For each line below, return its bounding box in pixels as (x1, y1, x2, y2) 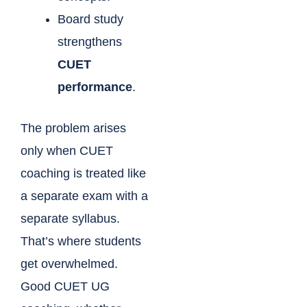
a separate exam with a (21, 189, 148, 204)
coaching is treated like (21, 167, 146, 181)
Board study (58, 12, 123, 27)
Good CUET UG (21, 280, 110, 294)
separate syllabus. (21, 212, 120, 226)
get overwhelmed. (21, 257, 118, 271)
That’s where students (21, 234, 141, 249)
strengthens (58, 35, 122, 49)
